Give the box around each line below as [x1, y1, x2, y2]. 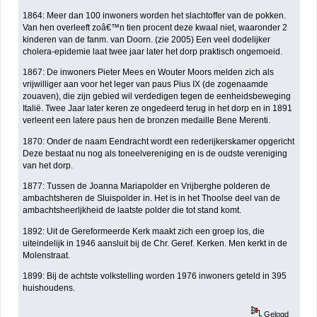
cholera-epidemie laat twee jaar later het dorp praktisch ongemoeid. [23, 46, 283, 57]
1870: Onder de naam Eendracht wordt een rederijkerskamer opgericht [23, 136, 295, 146]
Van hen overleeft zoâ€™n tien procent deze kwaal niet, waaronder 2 [23, 22, 288, 33]
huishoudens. [23, 283, 76, 294]
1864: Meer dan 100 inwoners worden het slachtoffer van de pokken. [23, 10, 287, 21]
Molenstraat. [23, 250, 71, 260]
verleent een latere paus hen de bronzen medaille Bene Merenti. [23, 115, 271, 126]
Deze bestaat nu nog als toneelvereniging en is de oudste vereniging [23, 148, 288, 158]
